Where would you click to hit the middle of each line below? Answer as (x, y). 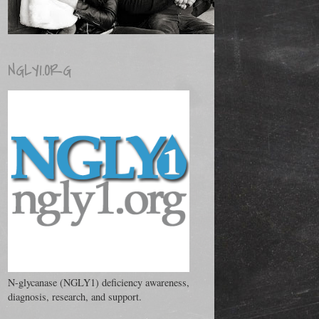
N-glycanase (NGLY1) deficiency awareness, (99, 283)
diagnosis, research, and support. (75, 297)
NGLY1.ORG (40, 71)
